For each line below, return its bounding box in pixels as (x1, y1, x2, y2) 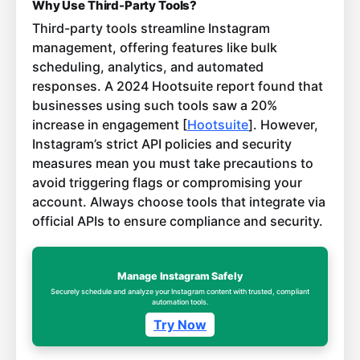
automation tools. (151, 297, 209, 306)
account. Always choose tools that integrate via (32, 193, 325, 210)
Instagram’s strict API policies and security (32, 135, 292, 152)
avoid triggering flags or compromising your (32, 174, 302, 190)
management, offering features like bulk (32, 39, 277, 55)
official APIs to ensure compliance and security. (32, 212, 323, 229)
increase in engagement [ (32, 116, 187, 133)
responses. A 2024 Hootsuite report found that (32, 77, 323, 94)
